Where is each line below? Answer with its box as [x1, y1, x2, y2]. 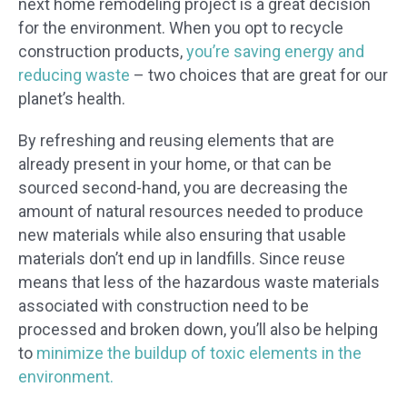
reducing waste [18, 65, 130, 85]
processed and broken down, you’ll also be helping [18, 320, 378, 340]
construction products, [18, 42, 186, 62]
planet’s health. [18, 89, 125, 109]
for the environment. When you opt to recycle [18, 18, 343, 38]
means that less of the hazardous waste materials [18, 273, 380, 293]
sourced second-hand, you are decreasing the [18, 178, 348, 198]
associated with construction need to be [18, 296, 309, 316]
